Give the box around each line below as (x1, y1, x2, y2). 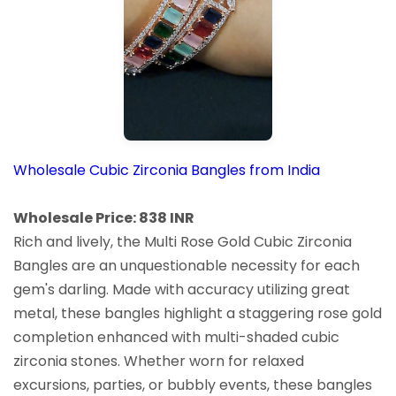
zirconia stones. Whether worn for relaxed (13, 350, 304, 371)
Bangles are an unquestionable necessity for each (13, 255, 360, 276)
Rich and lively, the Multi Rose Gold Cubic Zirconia (13, 231, 352, 252)
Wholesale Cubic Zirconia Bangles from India (13, 159, 320, 180)
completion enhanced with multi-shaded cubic (13, 326, 339, 347)
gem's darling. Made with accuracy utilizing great (13, 278, 350, 300)
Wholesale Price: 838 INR (13, 207, 194, 228)
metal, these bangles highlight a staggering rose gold (13, 302, 382, 324)
